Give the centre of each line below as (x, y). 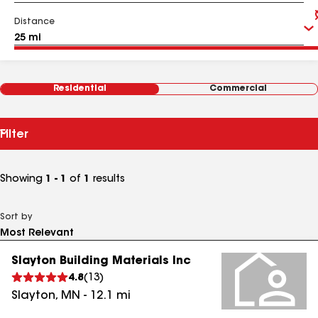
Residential (80, 89)
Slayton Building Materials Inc (101, 261)
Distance (34, 22)
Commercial (238, 89)
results (108, 180)
